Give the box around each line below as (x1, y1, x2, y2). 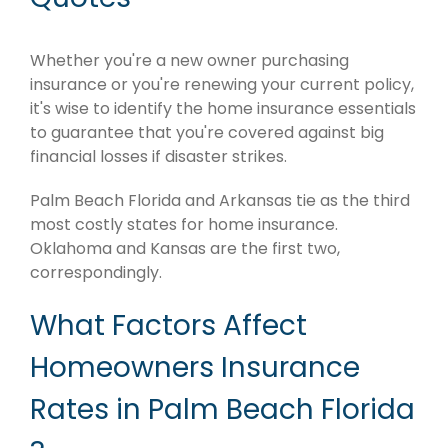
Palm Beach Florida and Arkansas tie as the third (30, 189, 410, 213)
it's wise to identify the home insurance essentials (30, 97, 416, 121)
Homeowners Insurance (30, 348, 360, 388)
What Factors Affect (30, 306, 307, 346)
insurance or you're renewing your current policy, (30, 73, 414, 97)
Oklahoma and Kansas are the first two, (30, 237, 340, 261)
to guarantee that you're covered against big (30, 121, 384, 145)
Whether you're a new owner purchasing (30, 49, 349, 73)
